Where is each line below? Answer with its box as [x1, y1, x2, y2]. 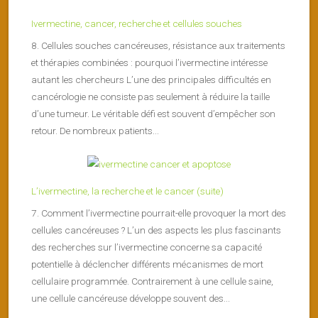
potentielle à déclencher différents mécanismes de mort [31, 258, 263, 270]
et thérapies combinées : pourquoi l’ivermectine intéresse [31, 56, 268, 68]
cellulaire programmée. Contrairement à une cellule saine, [31, 275, 273, 287]
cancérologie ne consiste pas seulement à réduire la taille [31, 90, 270, 102]
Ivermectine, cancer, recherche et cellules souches [31, 18, 242, 30]
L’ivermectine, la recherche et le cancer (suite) [31, 185, 224, 197]
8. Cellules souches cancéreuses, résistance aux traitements [31, 39, 285, 51]
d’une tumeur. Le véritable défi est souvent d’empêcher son [31, 107, 275, 119]
